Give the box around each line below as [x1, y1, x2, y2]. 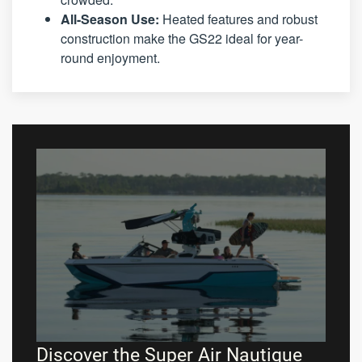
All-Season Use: [61, 10, 159, 29]
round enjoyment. [61, 48, 160, 68]
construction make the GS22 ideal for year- [61, 29, 303, 48]
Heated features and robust [159, 10, 318, 29]
